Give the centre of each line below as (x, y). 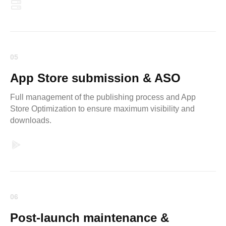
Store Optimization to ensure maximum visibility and (102, 109)
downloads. (31, 120)
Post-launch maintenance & (90, 218)
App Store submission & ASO (95, 78)
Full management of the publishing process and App (103, 97)
